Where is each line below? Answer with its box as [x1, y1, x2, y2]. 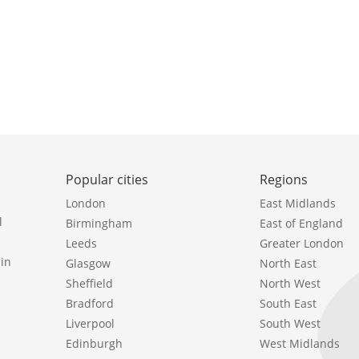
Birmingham [66, 216, 132, 232]
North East [260, 256, 317, 272]
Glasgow [66, 256, 111, 272]
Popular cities [66, 171, 148, 189]
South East [260, 296, 317, 312]
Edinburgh [66, 336, 123, 352]
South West [260, 316, 321, 332]
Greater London [260, 236, 345, 252]
